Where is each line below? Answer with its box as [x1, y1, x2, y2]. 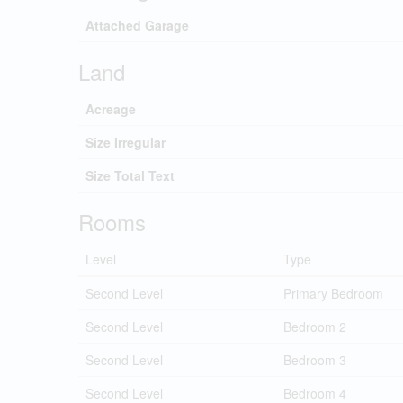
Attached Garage [85, 16, 189, 34]
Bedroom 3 [283, 351, 346, 369]
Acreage [85, 100, 136, 118]
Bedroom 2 [283, 318, 346, 336]
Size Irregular [85, 133, 166, 151]
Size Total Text [85, 166, 175, 184]
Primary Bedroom [283, 284, 383, 302]
